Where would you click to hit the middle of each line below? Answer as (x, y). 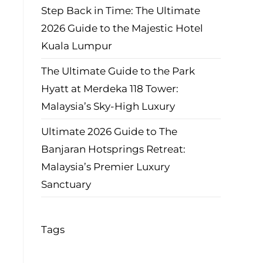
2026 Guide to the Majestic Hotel (122, 28)
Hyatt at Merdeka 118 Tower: (110, 89)
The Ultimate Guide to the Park (118, 71)
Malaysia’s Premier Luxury (105, 167)
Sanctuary (66, 184)
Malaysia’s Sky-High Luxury (108, 106)
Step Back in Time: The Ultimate (121, 11)
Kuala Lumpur (77, 46)
